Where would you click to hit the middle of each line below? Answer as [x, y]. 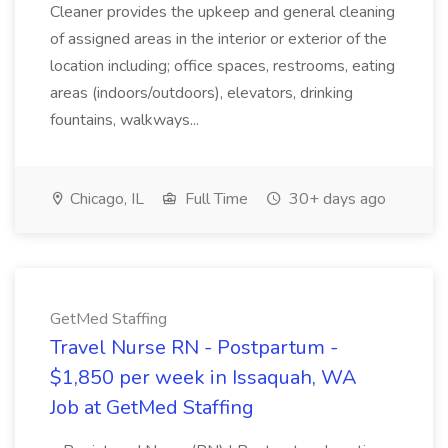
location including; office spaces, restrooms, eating [222, 66]
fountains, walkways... [126, 120]
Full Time [214, 199]
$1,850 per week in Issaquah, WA [203, 377]
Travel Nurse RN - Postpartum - [194, 347]
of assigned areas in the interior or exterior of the [218, 39]
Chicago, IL [105, 199]
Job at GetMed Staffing [152, 407]
